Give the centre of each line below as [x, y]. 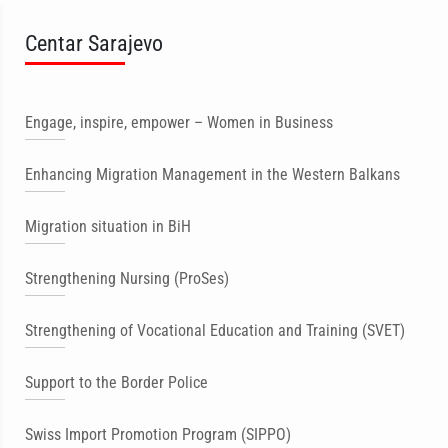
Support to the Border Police [116, 382]
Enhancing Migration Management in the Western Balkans [212, 174]
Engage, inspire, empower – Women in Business [179, 122]
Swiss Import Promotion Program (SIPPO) [158, 434]
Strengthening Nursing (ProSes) [127, 278]
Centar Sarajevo [94, 43]
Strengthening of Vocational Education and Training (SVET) [215, 330]
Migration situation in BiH [108, 226]
